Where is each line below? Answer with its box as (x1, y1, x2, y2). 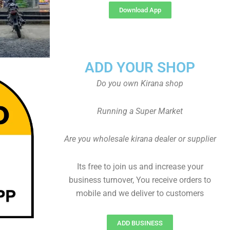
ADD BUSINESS (117, 219, 163, 227)
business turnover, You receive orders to (69, 175, 211, 185)
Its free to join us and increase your (76, 162, 203, 171)
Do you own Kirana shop (97, 79, 183, 88)
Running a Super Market (97, 106, 183, 116)
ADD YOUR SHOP (85, 59, 195, 76)
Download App (119, 6, 161, 14)
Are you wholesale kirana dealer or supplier (64, 134, 216, 144)
